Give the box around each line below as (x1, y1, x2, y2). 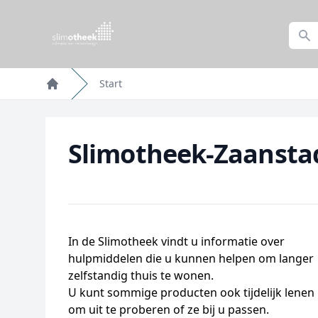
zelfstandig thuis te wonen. (68, 268, 214, 283)
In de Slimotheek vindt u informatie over (68, 234, 285, 249)
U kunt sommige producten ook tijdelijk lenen (68, 285, 314, 300)
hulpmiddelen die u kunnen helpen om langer (68, 251, 314, 266)
